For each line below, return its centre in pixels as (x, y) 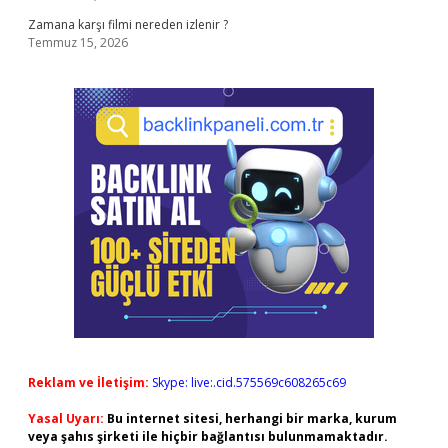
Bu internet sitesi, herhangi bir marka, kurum (252, 418)
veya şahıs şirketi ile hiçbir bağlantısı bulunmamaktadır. (208, 436)
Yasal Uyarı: (66, 418)
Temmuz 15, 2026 (78, 42)
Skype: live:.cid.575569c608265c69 (249, 382)
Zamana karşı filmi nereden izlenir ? (128, 24)
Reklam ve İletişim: (88, 382)
